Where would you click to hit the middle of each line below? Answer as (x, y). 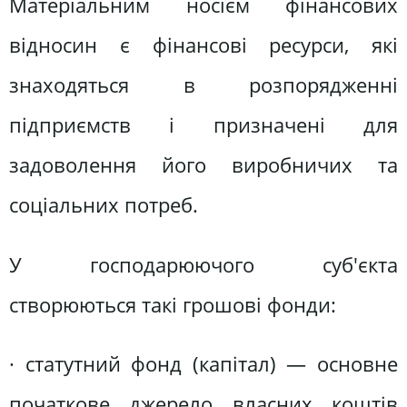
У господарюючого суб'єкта (203, 264)
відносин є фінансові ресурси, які (203, 45)
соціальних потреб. (104, 205)
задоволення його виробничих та (203, 165)
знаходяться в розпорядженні (203, 85)
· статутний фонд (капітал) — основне (203, 364)
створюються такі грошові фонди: (173, 304)
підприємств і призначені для (203, 125)
